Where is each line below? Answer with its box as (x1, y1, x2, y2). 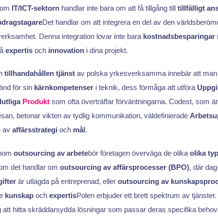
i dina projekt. (84, 46, 128, 54)
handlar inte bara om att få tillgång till (59, 3, 178, 12)
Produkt (22, 97, 50, 106)
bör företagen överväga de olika (88, 148, 190, 157)
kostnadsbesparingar (143, 32, 215, 40)
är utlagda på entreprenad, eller (16, 177, 118, 185)
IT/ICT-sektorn (11, 3, 59, 12)
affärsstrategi (12, 126, 57, 134)
